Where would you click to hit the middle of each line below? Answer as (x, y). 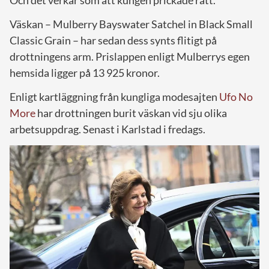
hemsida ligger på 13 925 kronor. (85, 72)
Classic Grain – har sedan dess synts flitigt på (113, 40)
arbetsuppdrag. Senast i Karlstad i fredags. (107, 129)
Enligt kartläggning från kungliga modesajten (114, 96)
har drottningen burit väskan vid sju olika (131, 113)
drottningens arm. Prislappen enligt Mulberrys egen (130, 56)
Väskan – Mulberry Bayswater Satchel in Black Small (131, 24)
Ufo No (236, 96)
